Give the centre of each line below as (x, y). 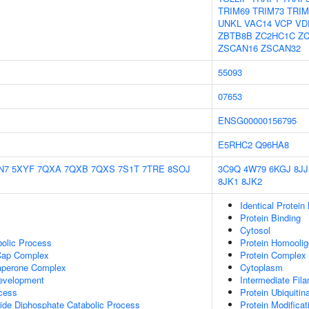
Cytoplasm (261, 267)
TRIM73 (268, 11)
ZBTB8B (235, 36)
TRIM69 (234, 11)
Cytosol (255, 230)
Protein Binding (270, 218)
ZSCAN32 (281, 48)
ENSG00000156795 (257, 120)
